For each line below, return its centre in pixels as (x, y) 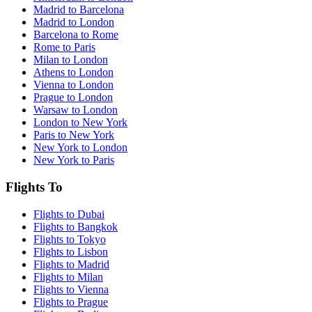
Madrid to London (74, 22)
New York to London (80, 148)
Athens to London (73, 72)
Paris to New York (74, 135)
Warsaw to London (76, 110)
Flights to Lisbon (71, 251)
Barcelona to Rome (76, 35)
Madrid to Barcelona (79, 10)
